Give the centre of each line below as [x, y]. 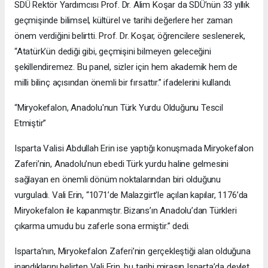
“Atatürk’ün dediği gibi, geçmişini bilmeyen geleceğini [113, 52]
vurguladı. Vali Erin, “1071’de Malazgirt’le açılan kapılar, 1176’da [131, 195]
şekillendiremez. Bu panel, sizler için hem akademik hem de [126, 67]
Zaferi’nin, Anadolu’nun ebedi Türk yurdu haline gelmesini [122, 164]
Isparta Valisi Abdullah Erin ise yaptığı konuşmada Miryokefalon [134, 149]
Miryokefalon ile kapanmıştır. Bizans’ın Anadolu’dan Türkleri [126, 211]
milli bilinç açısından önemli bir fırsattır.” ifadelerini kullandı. [123, 83]
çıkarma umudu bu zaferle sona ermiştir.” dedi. [102, 226]
